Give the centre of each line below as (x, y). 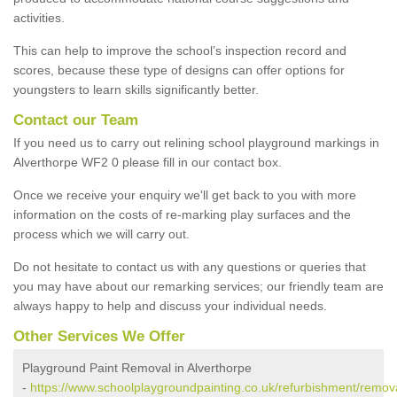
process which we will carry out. (101, 234)
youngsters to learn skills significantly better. (136, 89)
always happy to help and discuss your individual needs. (170, 305)
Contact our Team (76, 120)
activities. (39, 17)
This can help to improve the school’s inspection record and (180, 50)
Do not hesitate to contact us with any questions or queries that (190, 266)
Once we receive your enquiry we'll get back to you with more (185, 195)
